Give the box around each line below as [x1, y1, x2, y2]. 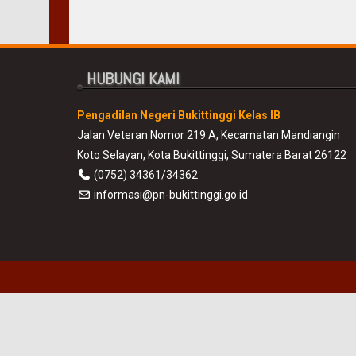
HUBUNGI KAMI [87, 68, 180, 89]
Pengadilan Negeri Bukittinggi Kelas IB [77, 108, 281, 122]
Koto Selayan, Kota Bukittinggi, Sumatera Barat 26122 [77, 148, 347, 161]
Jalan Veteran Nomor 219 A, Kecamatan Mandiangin [77, 128, 341, 141]
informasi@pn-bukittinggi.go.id [91, 188, 248, 201]
